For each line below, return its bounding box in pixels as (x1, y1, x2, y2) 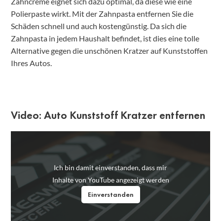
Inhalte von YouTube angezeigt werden (52, 175, 169, 184)
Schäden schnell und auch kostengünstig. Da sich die (11, 21, 186, 31)
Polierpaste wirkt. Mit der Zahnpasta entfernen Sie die (11, 9, 193, 19)
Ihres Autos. (11, 58, 52, 68)
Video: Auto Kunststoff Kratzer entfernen (11, 108, 205, 123)
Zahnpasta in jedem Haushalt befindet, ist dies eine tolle (11, 34, 199, 43)
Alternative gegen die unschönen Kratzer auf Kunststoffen (11, 46, 208, 56)
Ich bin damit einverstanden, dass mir (54, 163, 167, 172)
